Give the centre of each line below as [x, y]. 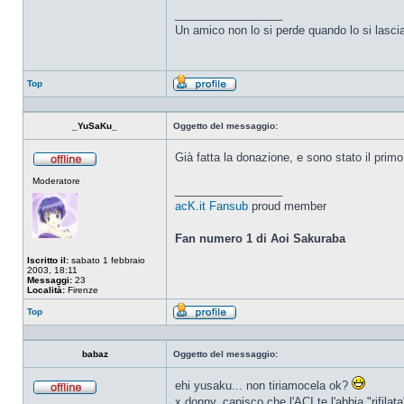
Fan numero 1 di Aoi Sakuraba [260, 239]
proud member [287, 206]
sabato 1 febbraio [107, 260]
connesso [118, 182]
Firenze [82, 290]
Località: [46, 290]
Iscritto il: [48, 260]
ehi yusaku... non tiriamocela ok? [263, 386]
